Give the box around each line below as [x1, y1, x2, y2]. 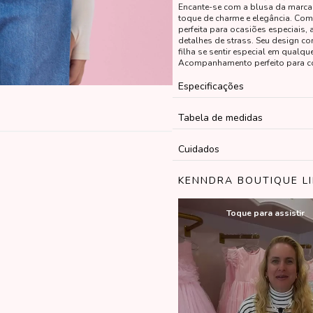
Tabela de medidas [177, 111, 263, 124]
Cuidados [177, 143, 219, 156]
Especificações [177, 80, 244, 93]
